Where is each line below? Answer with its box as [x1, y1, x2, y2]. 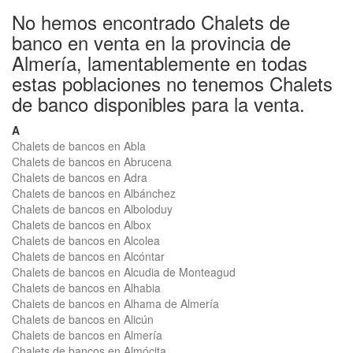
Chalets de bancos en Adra [12, 169, 147, 185]
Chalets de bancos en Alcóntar [12, 248, 165, 264]
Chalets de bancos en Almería [12, 327, 162, 343]
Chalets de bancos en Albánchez [12, 185, 176, 201]
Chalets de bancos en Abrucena [12, 154, 172, 169]
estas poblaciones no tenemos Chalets [12, 69, 333, 97]
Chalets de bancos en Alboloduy [12, 201, 173, 217]
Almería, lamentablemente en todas [12, 49, 307, 76]
